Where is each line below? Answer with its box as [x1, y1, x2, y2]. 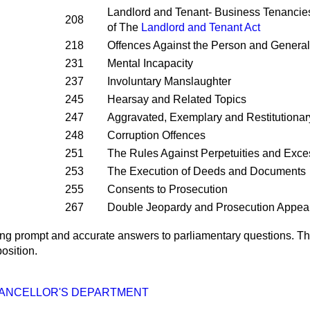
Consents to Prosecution [107, 183, 228, 195]
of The [107, 21, 141, 33]
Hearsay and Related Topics [107, 93, 246, 105]
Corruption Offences [107, 129, 206, 141]
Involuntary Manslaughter [107, 75, 231, 87]
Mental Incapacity [107, 57, 193, 69]
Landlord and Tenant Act [141, 21, 260, 33]
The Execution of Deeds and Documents [107, 165, 306, 177]
